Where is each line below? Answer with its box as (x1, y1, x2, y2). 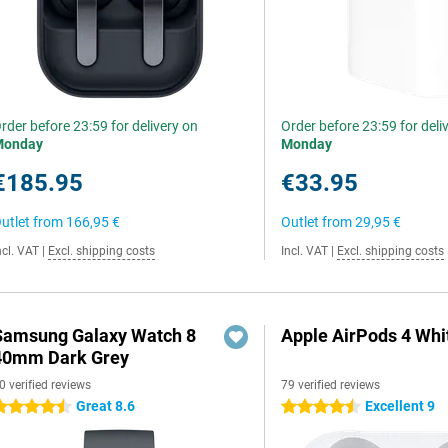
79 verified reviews (281, 378, 381, 392)
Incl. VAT (281, 244, 329, 258)
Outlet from (281, 214, 356, 230)
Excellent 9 (365, 398, 436, 414)
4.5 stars (281, 399, 337, 415)
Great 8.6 (76, 398, 135, 414)
